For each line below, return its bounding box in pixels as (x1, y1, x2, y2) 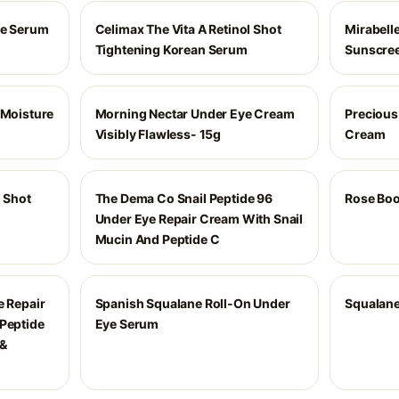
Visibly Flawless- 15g (94, 126, 222, 142)
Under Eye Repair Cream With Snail (94, 211, 304, 226)
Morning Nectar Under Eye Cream (94, 106, 295, 121)
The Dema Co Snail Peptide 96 (94, 191, 273, 206)
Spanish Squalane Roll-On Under (94, 296, 290, 311)
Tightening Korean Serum (94, 42, 248, 57)
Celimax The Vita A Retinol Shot (94, 21, 281, 37)
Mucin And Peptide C (94, 232, 220, 247)
